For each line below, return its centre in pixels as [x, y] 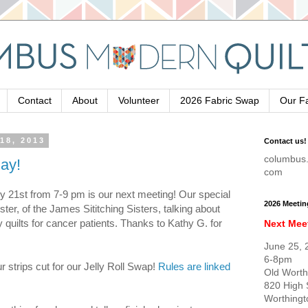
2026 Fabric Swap [220, 101]
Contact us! [285, 141]
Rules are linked [194, 267]
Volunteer [139, 101]
